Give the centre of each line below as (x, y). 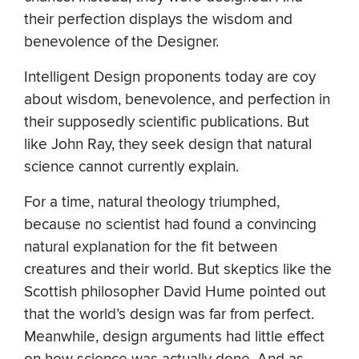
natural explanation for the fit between (151, 248)
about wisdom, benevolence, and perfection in (177, 100)
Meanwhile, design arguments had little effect (174, 337)
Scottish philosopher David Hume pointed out (175, 292)
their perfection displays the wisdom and (158, 20)
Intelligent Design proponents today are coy (170, 78)
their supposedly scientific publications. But (167, 123)
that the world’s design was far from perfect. (169, 315)
